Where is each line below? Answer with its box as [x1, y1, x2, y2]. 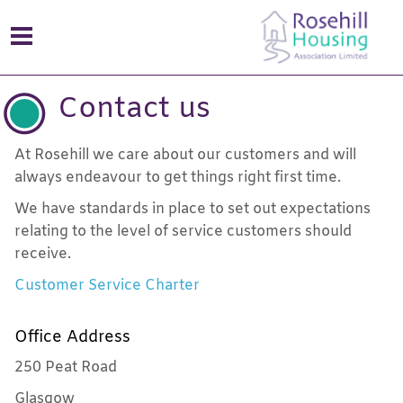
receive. [14, 244, 71, 264]
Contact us [58, 90, 210, 130]
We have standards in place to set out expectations [14, 199, 371, 219]
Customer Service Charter [14, 275, 200, 295]
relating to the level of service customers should [14, 221, 352, 241]
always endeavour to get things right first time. [14, 168, 341, 188]
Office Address [14, 327, 130, 348]
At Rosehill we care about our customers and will [14, 146, 356, 166]
